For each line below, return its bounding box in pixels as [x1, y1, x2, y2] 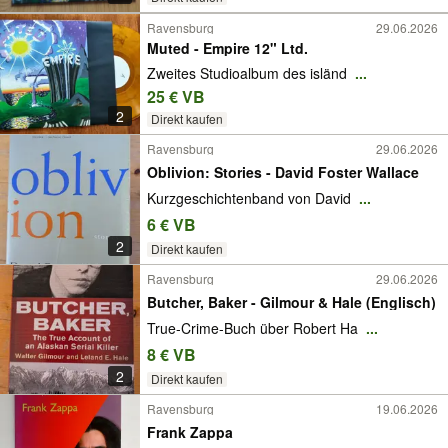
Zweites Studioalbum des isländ [147, 62, 351, 83]
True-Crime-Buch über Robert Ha [147, 318, 362, 339]
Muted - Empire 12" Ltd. [147, 38, 308, 59]
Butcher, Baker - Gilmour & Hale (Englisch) [147, 291, 436, 312]
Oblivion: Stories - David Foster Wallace [147, 161, 419, 182]
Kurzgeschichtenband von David [147, 188, 355, 209]
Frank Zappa [147, 421, 233, 442]
